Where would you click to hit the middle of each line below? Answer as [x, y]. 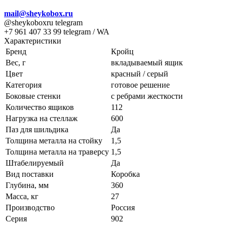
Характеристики [33, 41]
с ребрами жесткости [147, 96]
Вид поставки [30, 174]
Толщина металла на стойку [54, 140]
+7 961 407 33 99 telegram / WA [57, 31]
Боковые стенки [33, 96]
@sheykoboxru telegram [43, 22]
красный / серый [140, 73]
